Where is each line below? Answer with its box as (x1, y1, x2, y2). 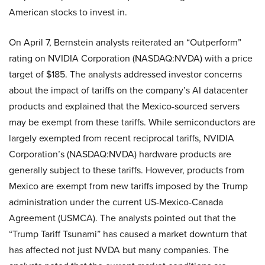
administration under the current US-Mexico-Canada (9, 195, 223, 209)
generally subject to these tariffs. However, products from (9, 163, 244, 177)
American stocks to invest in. (9, 5, 127, 19)
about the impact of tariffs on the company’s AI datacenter (9, 83, 248, 97)
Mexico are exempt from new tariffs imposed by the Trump (9, 179, 248, 193)
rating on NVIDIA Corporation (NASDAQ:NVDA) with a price (9, 51, 253, 65)
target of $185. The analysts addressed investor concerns (9, 67, 242, 81)
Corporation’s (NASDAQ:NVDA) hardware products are (9, 147, 231, 161)
